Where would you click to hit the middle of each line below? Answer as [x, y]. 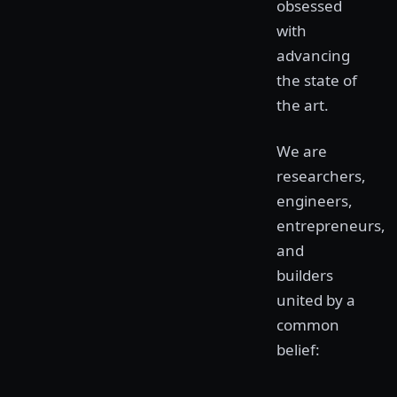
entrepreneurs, [331, 226]
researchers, [321, 176]
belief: [298, 350]
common [308, 325]
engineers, [315, 201]
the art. [303, 105]
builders [305, 275]
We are [302, 151]
